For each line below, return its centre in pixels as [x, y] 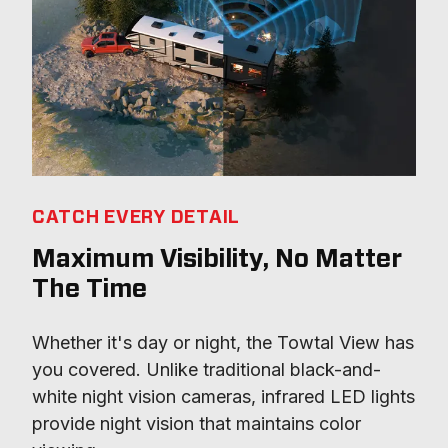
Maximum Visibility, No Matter [217, 260]
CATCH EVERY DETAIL [136, 218]
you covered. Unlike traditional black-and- [206, 370]
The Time [89, 290]
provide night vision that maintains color [196, 424]
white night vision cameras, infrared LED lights [223, 397]
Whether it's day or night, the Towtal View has [223, 343]
